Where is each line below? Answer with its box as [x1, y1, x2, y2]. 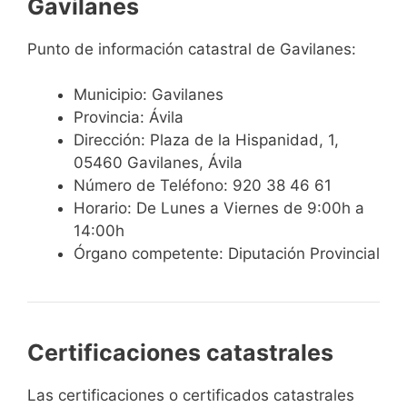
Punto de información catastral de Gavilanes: [27, 39, 356, 58]
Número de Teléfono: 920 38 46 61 [74, 176, 332, 195]
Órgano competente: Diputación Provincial [74, 244, 380, 263]
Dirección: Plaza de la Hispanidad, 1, [74, 131, 339, 150]
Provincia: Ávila [74, 108, 184, 127]
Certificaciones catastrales [27, 339, 333, 367]
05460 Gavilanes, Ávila [74, 154, 243, 173]
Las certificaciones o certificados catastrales [27, 386, 354, 405]
